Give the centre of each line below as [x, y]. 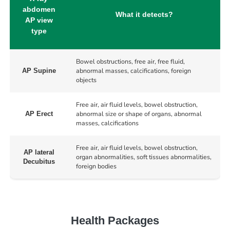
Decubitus [39, 161]
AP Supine [39, 71]
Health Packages [115, 221]
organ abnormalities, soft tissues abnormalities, [143, 157]
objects [86, 80]
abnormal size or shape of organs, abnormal [139, 113]
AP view [39, 20]
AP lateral [39, 152]
